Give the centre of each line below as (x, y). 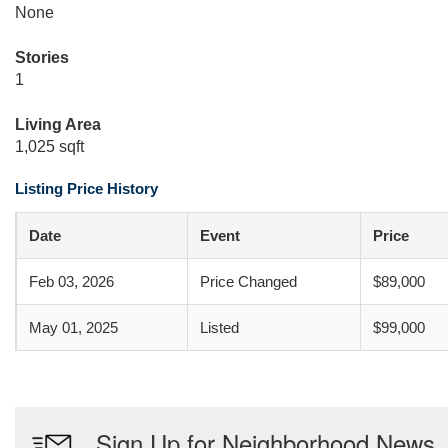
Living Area (58, 124)
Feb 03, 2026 (71, 281)
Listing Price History (86, 188)
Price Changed (248, 281)
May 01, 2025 (73, 327)
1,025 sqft (49, 146)
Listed (219, 327)
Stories (42, 57)
